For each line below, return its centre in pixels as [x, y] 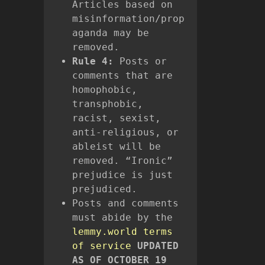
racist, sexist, [117, 118]
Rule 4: [93, 61]
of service [102, 245]
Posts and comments [125, 203]
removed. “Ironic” [122, 160]
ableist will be [117, 146]
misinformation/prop [128, 18]
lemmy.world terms [122, 231]
